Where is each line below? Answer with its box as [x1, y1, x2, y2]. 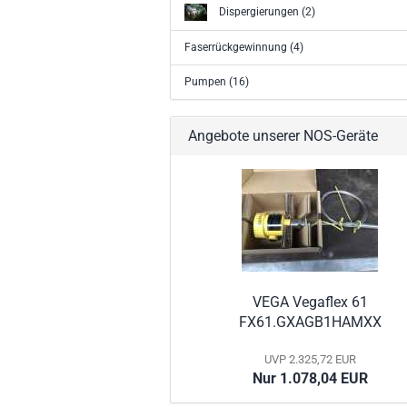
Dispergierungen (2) [216, 5, 315, 18]
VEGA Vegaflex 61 [252, 293, 368, 311]
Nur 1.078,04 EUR [252, 369, 368, 387]
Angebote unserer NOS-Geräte [184, 126, 378, 144]
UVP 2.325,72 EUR [263, 352, 356, 366]
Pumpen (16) [184, 74, 249, 88]
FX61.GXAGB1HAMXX [238, 313, 382, 331]
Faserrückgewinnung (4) [184, 40, 303, 54]
